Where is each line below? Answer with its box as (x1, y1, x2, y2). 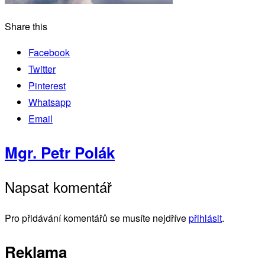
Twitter (28, 62, 56, 76)
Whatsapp (28, 95, 71, 109)
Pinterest (28, 79, 66, 93)
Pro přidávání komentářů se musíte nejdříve (5, 211, 189, 225)
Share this (5, 20, 47, 34)
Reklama (5, 241, 67, 263)
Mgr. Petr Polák (5, 141, 115, 164)
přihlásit (189, 211, 222, 225)
